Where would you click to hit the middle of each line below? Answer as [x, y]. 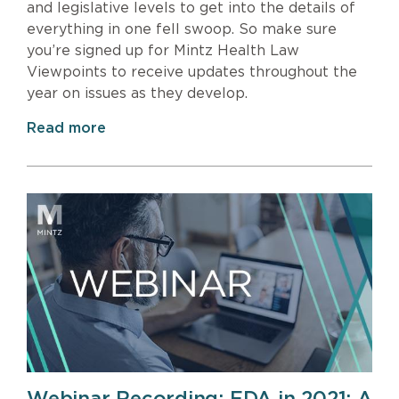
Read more [66, 128]
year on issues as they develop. [137, 93]
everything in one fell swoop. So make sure [182, 29]
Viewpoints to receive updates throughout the [192, 72]
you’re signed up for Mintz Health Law [163, 50]
